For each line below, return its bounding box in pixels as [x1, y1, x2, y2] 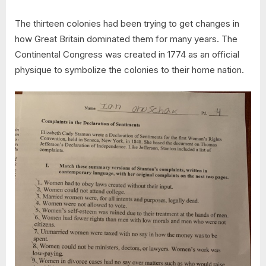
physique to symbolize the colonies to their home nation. [15, 64, 244, 76]
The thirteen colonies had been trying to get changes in [15, 18, 239, 30]
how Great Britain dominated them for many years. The [15, 33, 237, 45]
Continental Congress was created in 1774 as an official [15, 49, 239, 61]
